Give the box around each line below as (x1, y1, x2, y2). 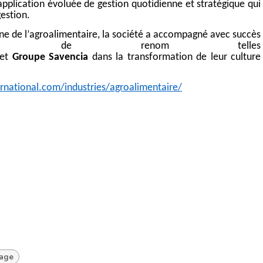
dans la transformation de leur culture (88, 52, 261, 63)
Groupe (8, 52, 49, 63)
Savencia (49, 52, 89, 63)
